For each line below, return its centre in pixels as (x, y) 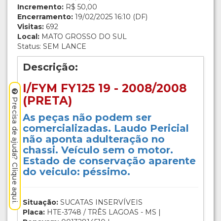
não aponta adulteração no (94, 139)
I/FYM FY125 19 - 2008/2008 (105, 89)
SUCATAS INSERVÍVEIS (100, 203)
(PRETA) (47, 101)
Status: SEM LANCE (52, 47)
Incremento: (40, 7)
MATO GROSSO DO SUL (83, 37)
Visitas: (31, 27)
